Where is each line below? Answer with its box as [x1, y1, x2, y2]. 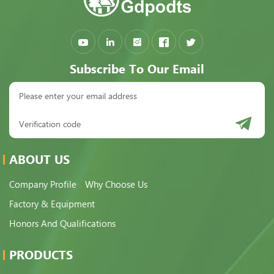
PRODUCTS [9, 247, 73, 262]
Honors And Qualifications [9, 218, 116, 229]
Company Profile [9, 179, 76, 190]
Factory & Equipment [9, 198, 95, 210]
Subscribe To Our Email [70, 61, 204, 76]
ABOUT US [9, 152, 70, 167]
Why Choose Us [85, 179, 147, 190]
